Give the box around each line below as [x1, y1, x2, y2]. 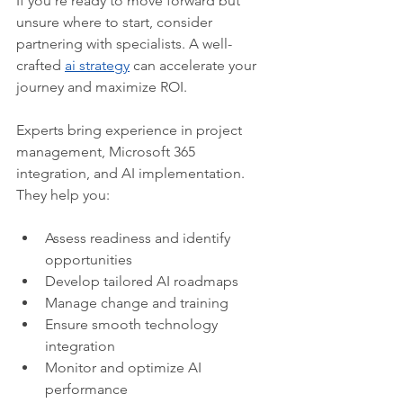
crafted [16, 57, 65, 75]
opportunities [45, 251, 132, 269]
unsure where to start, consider [16, 13, 216, 31]
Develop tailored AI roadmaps [45, 273, 238, 291]
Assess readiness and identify [45, 229, 234, 247]
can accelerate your [130, 57, 260, 75]
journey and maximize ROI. [16, 78, 187, 96]
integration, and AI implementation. [16, 165, 248, 183]
